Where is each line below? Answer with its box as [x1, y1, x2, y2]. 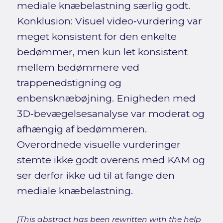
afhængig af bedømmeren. [16, 123, 147, 135]
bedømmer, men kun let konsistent [16, 46, 188, 58]
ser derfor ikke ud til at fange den [16, 169, 175, 182]
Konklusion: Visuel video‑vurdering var [16, 15, 202, 27]
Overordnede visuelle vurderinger [16, 138, 181, 151]
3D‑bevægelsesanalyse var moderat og [16, 108, 205, 120]
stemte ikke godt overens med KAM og [16, 154, 205, 166]
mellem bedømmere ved [16, 61, 139, 74]
